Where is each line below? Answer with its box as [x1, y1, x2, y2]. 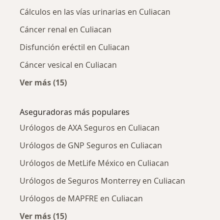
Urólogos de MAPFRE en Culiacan [20, 193, 143, 204]
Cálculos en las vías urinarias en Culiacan [20, 6, 170, 18]
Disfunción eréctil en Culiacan [20, 42, 130, 53]
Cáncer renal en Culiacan [20, 24, 111, 35]
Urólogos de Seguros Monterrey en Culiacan [20, 175, 185, 187]
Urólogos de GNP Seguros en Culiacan [20, 140, 162, 151]
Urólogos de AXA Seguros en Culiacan [20, 122, 160, 134]
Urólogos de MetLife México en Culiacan [20, 158, 169, 169]
